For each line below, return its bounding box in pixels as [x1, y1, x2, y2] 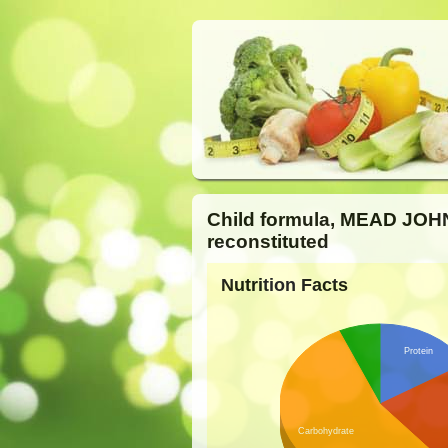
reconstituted [207, 231, 329, 252]
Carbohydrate [298, 426, 355, 437]
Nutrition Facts [220, 274, 348, 295]
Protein [404, 346, 434, 357]
